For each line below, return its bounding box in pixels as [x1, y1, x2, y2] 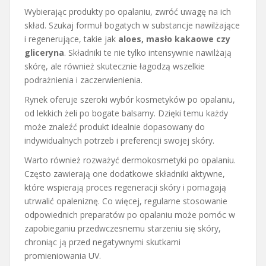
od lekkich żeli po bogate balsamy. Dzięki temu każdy [24, 107, 228, 119]
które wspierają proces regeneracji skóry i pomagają [24, 182, 226, 194]
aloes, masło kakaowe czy [118, 33, 230, 45]
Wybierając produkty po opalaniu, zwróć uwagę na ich [24, 6, 231, 18]
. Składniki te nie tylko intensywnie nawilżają [64, 47, 232, 59]
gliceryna [24, 47, 64, 59]
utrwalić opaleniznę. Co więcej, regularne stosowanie [24, 195, 227, 207]
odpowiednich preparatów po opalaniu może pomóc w [24, 209, 235, 221]
